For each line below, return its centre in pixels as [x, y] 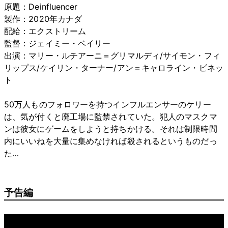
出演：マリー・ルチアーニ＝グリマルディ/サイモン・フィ [112, 55]
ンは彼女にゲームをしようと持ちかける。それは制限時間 [111, 129]
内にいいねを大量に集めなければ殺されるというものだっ [111, 141]
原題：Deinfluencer [41, 6]
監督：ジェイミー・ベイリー [58, 43]
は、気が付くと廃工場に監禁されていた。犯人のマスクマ [111, 116]
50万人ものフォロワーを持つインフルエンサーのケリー [108, 104]
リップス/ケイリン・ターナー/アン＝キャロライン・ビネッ [114, 67]
